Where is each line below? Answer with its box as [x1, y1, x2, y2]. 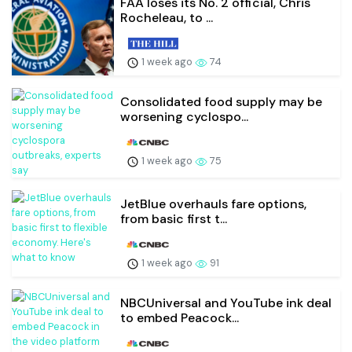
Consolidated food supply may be [120, 93, 322, 111]
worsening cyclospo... [120, 108, 248, 126]
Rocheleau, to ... [120, 9, 213, 27]
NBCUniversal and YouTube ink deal [120, 294, 332, 311]
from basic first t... [120, 211, 227, 228]
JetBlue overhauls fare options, [120, 196, 306, 213]
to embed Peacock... [120, 309, 239, 326]
